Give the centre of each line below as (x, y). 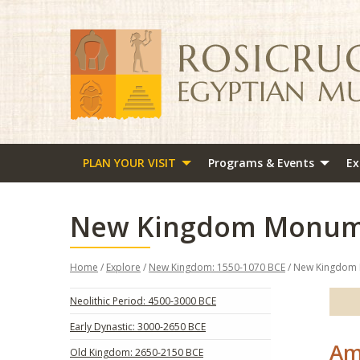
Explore (123, 267)
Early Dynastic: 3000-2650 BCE (138, 326)
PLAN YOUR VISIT (129, 163)
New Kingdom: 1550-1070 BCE (217, 267)
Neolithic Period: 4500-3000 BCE (143, 301)
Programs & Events (261, 163)
